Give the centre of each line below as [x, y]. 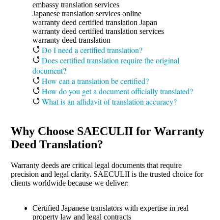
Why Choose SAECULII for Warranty [108, 131]
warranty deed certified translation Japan [95, 22]
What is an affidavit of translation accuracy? [108, 101]
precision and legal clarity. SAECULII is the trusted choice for [107, 174]
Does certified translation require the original [109, 60]
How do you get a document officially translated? [116, 91]
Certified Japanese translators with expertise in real [110, 208]
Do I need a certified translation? [91, 50]
